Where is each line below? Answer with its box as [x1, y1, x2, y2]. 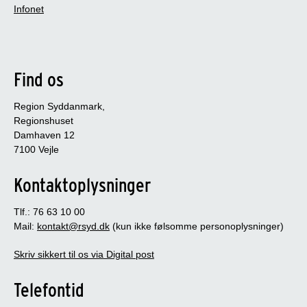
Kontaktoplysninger [14, 173, 151, 197]
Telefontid [14, 278, 84, 302]
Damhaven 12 [14, 129, 75, 140]
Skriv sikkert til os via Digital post [14, 248, 154, 260]
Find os [14, 67, 64, 91]
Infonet [14, 3, 44, 14]
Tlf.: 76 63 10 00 [14, 206, 85, 217]
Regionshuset [14, 114, 73, 126]
